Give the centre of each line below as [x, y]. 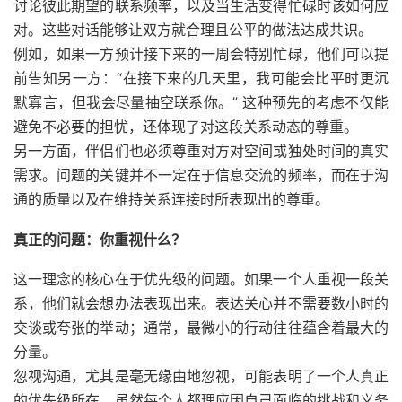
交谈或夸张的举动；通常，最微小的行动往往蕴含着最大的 [201, 327]
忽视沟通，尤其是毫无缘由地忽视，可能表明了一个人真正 [201, 376]
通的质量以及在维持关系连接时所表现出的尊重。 [171, 199]
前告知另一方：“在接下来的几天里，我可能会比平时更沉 [201, 78]
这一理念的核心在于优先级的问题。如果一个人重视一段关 [201, 279]
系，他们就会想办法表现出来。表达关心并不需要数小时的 [201, 303]
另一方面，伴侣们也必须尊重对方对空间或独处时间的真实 [201, 150]
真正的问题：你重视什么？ [100, 239]
